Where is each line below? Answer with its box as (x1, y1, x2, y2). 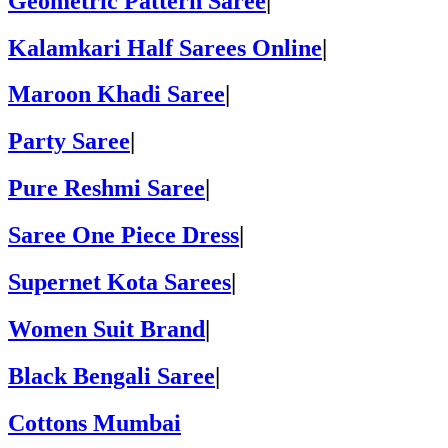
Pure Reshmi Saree (8, 175, 205, 202)
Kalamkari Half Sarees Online (8, 34, 322, 61)
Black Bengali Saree (8, 362, 215, 389)
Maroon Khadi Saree (8, 81, 225, 108)
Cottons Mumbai (8, 409, 181, 436)
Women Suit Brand (8, 315, 205, 342)
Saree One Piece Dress (8, 222, 239, 249)
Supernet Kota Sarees (8, 269, 231, 296)
